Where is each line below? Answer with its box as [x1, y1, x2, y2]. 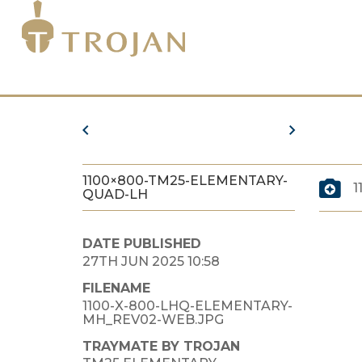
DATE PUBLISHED [82, 236, 201, 251]
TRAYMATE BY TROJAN [82, 338, 240, 354]
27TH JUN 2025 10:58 [82, 253, 220, 269]
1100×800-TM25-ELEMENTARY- [82, 173, 288, 188]
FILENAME [82, 280, 150, 296]
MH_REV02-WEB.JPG [82, 311, 224, 327]
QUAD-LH [82, 187, 148, 202]
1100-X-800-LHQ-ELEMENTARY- [82, 297, 293, 314]
